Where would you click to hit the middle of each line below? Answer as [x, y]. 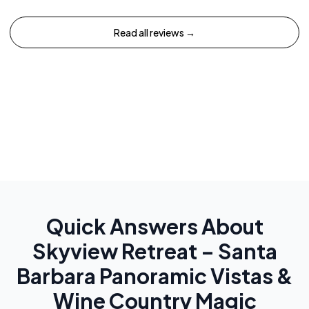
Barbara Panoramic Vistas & [154, 276]
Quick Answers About [154, 226]
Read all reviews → [154, 32]
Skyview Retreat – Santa [154, 251]
